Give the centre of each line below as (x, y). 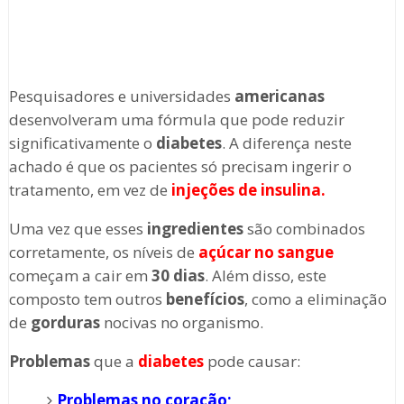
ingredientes (195, 229)
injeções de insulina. (248, 190)
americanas (279, 96)
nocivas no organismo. (181, 323)
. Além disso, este (265, 276)
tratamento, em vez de (90, 190)
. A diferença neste (286, 143)
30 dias (178, 276)
